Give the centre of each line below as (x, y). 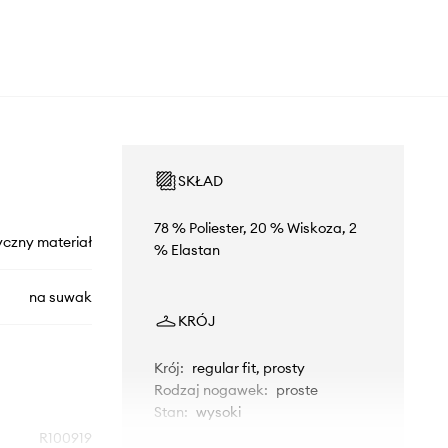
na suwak (60, 297)
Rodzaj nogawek (208, 390)
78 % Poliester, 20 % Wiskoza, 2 (255, 228)
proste (296, 390)
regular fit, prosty (248, 368)
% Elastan (186, 250)
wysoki (218, 412)
